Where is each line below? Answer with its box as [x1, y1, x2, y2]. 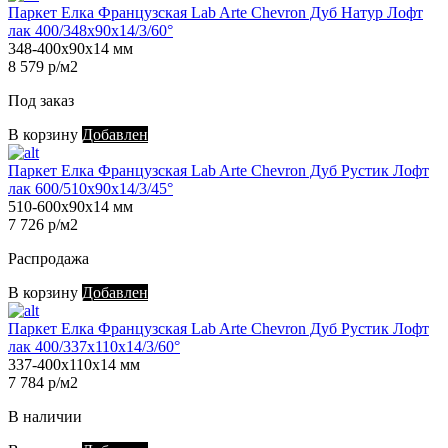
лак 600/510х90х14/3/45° [8, 180, 173, 198]
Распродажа [8, 250, 89, 268]
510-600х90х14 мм [8, 198, 133, 216]
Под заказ [8, 92, 74, 110]
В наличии [8, 408, 82, 426]
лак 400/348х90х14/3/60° [8, 22, 173, 40]
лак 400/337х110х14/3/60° [8, 338, 180, 356]
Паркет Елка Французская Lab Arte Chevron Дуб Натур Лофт [8, 4, 423, 22]
